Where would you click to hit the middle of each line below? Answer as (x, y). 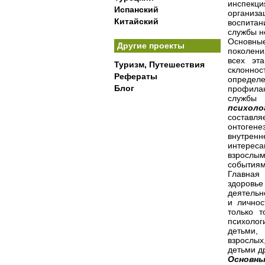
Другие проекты (151, 46)
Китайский (136, 21)
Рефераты (136, 76)
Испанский (136, 9)
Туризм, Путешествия (159, 64)
